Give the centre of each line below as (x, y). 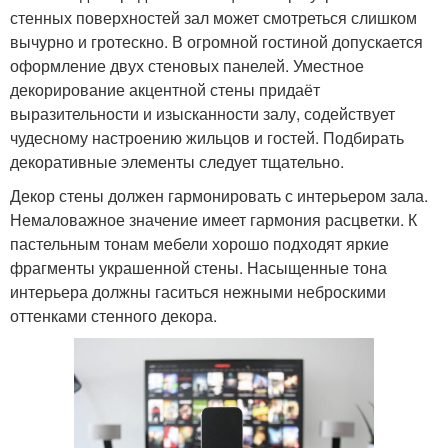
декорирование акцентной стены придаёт (165, 89)
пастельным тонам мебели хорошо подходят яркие (199, 243)
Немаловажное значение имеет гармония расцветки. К (213, 219)
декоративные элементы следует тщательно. (177, 161)
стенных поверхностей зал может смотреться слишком (213, 17)
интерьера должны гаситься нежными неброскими (198, 291)
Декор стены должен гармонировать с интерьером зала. (219, 195)
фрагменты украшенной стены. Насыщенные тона (198, 267)
